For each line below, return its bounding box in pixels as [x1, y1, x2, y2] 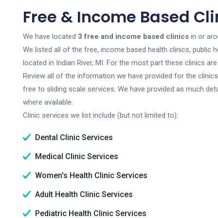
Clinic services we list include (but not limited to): [23, 111, 178, 120]
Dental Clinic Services [33, 133, 113, 142]
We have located [23, 32, 78, 41]
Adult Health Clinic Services [33, 190, 133, 199]
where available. [23, 98, 73, 107]
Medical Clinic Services [33, 152, 118, 161]
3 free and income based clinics [78, 32, 189, 41]
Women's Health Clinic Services [33, 171, 147, 180]
